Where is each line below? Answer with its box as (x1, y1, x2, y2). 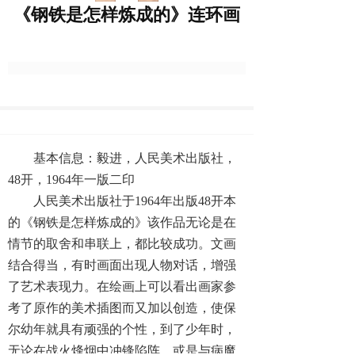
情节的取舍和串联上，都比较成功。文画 (8, 237, 236, 250)
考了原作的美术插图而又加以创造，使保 (8, 301, 236, 315)
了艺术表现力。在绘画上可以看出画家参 (8, 280, 236, 293)
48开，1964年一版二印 (8, 173, 135, 186)
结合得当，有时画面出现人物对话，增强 (8, 258, 236, 272)
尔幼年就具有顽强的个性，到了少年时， (8, 323, 236, 336)
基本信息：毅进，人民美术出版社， (33, 151, 236, 165)
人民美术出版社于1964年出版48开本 (33, 194, 236, 208)
